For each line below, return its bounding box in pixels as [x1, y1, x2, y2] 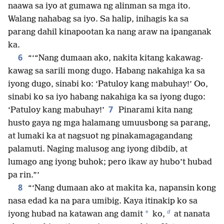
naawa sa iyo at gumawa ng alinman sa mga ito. [8, 1, 190, 11]
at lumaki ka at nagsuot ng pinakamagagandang [8, 131, 192, 141]
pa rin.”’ [8, 170, 39, 180]
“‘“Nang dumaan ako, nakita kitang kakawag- [26, 53, 203, 63]
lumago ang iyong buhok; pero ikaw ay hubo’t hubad [8, 157, 212, 167]
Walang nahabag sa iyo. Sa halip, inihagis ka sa [8, 14, 188, 24]
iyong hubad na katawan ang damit [8, 209, 143, 219]
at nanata [172, 209, 210, 219]
